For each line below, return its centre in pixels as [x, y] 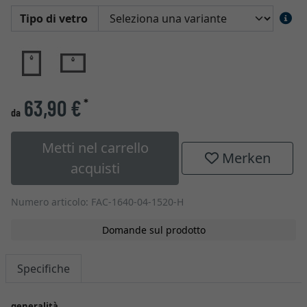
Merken [244, 158]
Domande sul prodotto [153, 230]
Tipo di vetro [54, 19]
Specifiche [44, 269]
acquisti [95, 168]
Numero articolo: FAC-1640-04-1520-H [97, 202]
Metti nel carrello [95, 148]
